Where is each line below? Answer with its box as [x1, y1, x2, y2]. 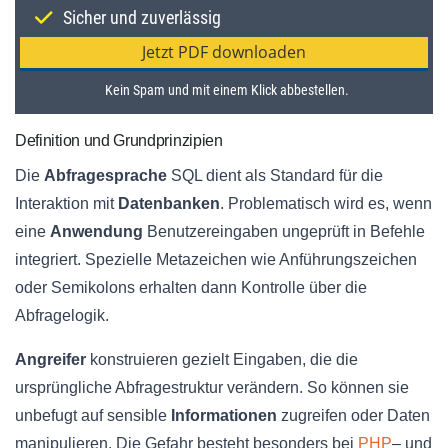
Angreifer [15, 351, 86, 369]
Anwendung [50, 223, 143, 241]
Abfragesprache [44, 167, 167, 185]
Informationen [171, 407, 277, 425]
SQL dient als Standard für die [167, 167, 383, 185]
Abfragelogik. [15, 307, 109, 325]
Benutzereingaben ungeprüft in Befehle [143, 223, 425, 241]
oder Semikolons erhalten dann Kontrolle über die [15, 279, 367, 297]
